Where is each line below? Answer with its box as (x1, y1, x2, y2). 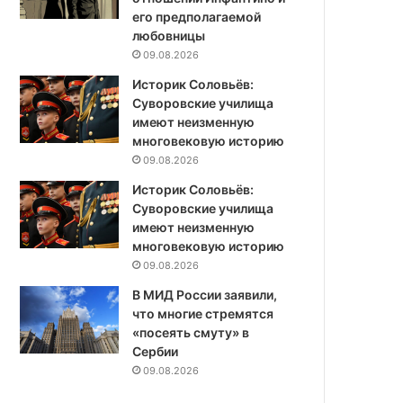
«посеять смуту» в (132, 325, 250, 341)
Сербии (132, 344, 179, 360)
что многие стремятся (132, 306, 274, 322)
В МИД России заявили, (132, 287, 278, 303)
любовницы (132, 28, 206, 44)
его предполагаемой (132, 9, 262, 25)
